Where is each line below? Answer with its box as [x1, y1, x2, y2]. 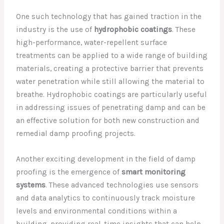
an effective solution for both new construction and [16, 116, 200, 125]
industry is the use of [16, 25, 94, 34]
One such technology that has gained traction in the [16, 12, 202, 21]
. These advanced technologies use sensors [45, 180, 199, 189]
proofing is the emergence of [16, 167, 122, 176]
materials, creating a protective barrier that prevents [16, 64, 204, 73]
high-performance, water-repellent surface [16, 38, 167, 47]
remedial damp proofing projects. [16, 129, 136, 138]
